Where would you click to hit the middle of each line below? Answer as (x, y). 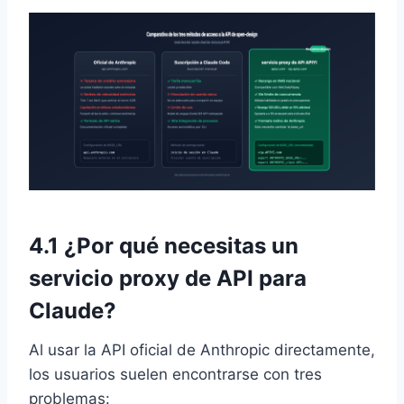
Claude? (73, 311)
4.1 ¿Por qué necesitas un (164, 246)
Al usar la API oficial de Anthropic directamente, (202, 350)
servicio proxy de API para (168, 279)
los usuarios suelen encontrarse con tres (175, 375)
